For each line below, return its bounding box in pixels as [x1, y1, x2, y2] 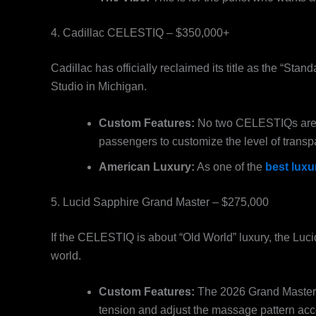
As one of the [195, 160, 265, 173]
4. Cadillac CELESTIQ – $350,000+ [51, 27, 229, 39]
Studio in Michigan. [51, 80, 147, 93]
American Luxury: [99, 160, 195, 173]
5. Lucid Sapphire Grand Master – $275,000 [51, 195, 269, 208]
